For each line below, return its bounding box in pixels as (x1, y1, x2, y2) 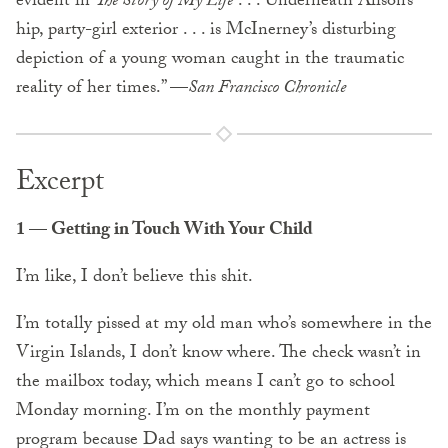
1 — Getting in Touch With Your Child (16, 215, 313, 247)
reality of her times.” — (16, 73, 188, 105)
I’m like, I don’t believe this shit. (16, 262, 253, 294)
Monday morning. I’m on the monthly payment (16, 396, 370, 428)
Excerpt (16, 160, 104, 209)
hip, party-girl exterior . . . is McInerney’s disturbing (16, 15, 396, 47)
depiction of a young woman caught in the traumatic (16, 44, 404, 76)
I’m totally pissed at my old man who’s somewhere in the (16, 309, 432, 341)
